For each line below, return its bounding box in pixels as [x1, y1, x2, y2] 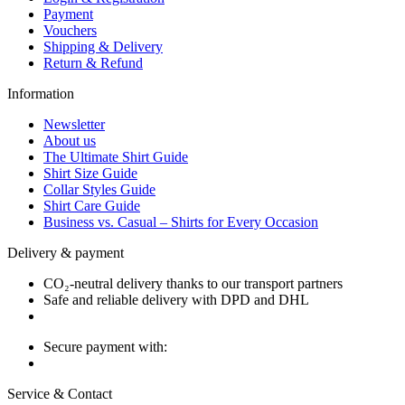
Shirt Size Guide [43, 165, 137, 181]
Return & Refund [43, 54, 143, 71]
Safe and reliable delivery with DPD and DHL [43, 291, 309, 307]
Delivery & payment [7, 244, 124, 260]
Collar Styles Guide [43, 181, 155, 197]
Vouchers [43, 22, 97, 38]
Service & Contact [7, 385, 112, 401]
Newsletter [43, 116, 105, 132]
